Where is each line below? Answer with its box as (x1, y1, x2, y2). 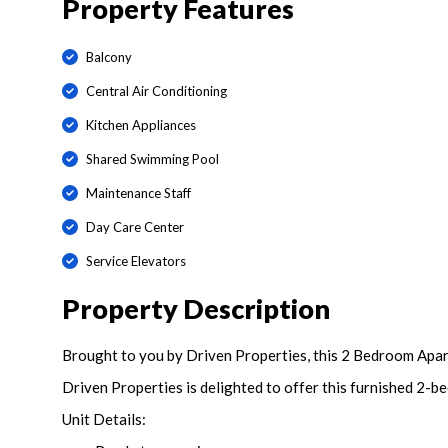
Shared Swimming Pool (85, 150, 219, 167)
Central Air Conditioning (85, 82, 227, 99)
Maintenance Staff (85, 184, 191, 201)
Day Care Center (85, 218, 184, 235)
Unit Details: (62, 410, 146, 429)
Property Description (62, 292, 330, 326)
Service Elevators (85, 252, 186, 269)
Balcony (85, 48, 132, 65)
